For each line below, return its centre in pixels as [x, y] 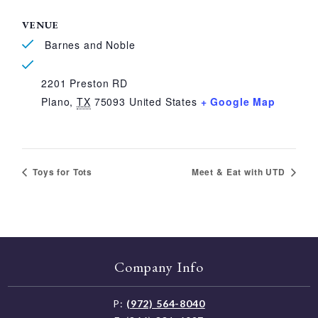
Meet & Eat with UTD [240, 171]
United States [163, 101]
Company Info [159, 267]
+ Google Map [238, 101]
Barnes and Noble [88, 44]
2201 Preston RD [84, 83]
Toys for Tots [61, 171]
